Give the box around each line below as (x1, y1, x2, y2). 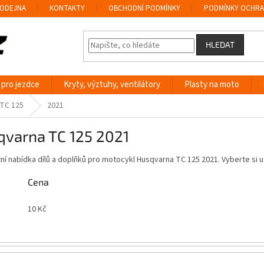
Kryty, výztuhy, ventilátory (64, 78, 160, 91)
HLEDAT (206, 39, 235, 49)
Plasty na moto (184, 78, 239, 91)
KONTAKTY (49, 2, 85, 14)
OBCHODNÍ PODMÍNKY (108, 2, 181, 14)
